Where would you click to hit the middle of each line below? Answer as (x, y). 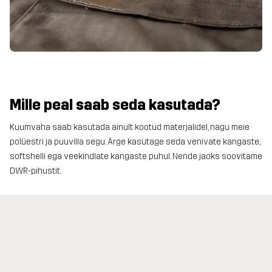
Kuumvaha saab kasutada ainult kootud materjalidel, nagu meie (130, 127)
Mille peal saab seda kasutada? (115, 105)
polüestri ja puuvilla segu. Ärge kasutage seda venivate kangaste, (135, 142)
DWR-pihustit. (36, 171)
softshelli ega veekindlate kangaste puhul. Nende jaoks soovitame (136, 156)
